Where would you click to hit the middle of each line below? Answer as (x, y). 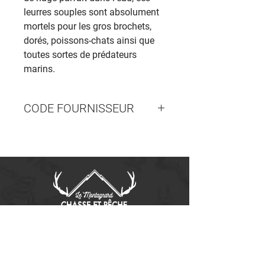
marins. (39, 69)
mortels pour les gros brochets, (88, 26)
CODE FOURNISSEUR (79, 108)
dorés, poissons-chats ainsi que (89, 41)
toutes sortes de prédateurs (80, 55)
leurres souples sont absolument (91, 12)
